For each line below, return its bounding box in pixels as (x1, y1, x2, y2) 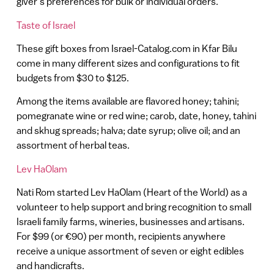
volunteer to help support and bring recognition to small (16, 201, 251, 213)
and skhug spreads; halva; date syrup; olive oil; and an (16, 125, 240, 136)
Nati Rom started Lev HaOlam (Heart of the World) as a (16, 187, 247, 198)
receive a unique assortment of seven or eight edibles (16, 245, 244, 257)
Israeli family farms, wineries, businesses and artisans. (16, 216, 245, 228)
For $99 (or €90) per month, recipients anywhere (16, 231, 226, 242)
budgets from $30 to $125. (16, 72, 129, 84)
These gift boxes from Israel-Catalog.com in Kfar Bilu (16, 43, 237, 54)
